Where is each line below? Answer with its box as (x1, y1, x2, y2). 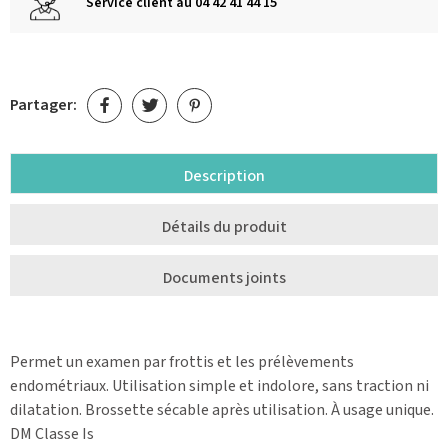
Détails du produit (161, 215, 287, 238)
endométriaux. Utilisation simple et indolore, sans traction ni (10, 374, 429, 397)
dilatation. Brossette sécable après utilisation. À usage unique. (10, 398, 434, 421)
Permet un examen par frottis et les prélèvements (10, 350, 354, 373)
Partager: (10, 94, 77, 117)
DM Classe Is (10, 422, 94, 445)
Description (183, 164, 265, 187)
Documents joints (162, 266, 286, 289)
